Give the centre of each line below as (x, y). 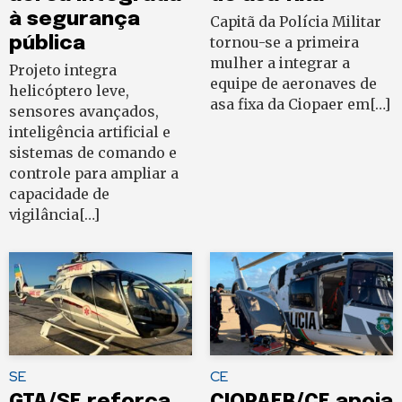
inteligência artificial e (90, 132)
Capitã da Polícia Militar (296, 22)
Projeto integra (63, 70)
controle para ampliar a (94, 174)
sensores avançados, (84, 112)
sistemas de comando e (93, 153)
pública (47, 44)
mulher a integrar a (280, 63)
